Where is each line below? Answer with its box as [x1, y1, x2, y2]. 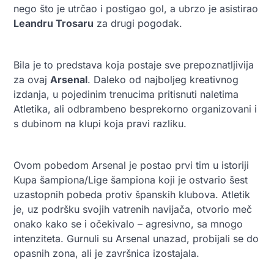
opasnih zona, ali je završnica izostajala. [13, 246, 199, 259]
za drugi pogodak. [94, 17, 182, 29]
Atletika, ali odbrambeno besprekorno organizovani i [13, 102, 257, 115]
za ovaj [13, 73, 50, 86]
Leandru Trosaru [13, 17, 94, 29]
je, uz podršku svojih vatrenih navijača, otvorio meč [13, 202, 252, 215]
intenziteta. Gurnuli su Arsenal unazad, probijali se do [13, 232, 259, 245]
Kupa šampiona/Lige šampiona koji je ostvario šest [13, 173, 248, 186]
